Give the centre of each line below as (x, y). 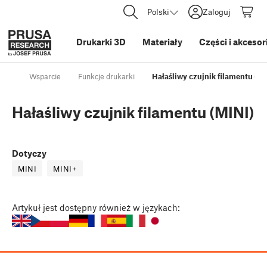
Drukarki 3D (101, 42)
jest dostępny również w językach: (111, 208)
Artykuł (26, 208)
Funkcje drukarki (106, 77)
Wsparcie (45, 77)
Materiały (162, 42)
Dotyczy (29, 153)
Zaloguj (217, 12)
